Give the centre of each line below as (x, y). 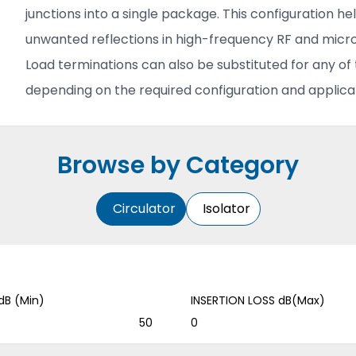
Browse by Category (178, 165)
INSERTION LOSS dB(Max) (258, 300)
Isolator (226, 209)
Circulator (144, 209)
